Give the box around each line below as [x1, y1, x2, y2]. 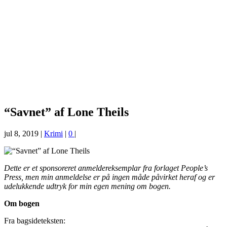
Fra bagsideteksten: [4, 216, 65, 225]
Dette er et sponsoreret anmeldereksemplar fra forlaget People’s [4, 163, 208, 172]
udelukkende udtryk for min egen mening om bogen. [4, 181, 173, 191]
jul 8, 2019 [4, 129, 39, 138]
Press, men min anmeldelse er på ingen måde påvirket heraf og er [4, 172, 215, 181]
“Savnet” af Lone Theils [4, 105, 129, 119]
